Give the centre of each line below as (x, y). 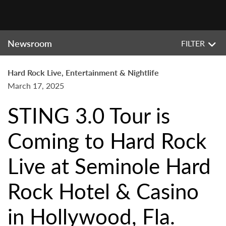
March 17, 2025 (36, 86)
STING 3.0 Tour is (89, 115)
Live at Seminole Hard (109, 165)
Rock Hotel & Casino (103, 191)
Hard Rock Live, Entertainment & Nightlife (83, 72)
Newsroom (30, 43)
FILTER (193, 43)
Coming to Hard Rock (107, 140)
